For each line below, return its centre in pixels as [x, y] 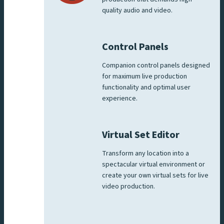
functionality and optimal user [146, 87]
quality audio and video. [137, 10]
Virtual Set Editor [141, 135]
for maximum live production [144, 76]
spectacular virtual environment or [153, 164]
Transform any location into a [145, 153]
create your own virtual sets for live [155, 175]
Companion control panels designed [156, 65]
